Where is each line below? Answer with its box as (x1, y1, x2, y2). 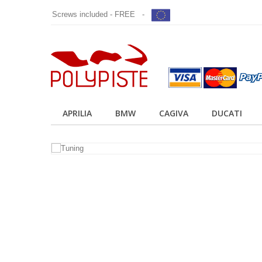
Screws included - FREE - (52, 10, 151, 19)
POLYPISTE (81, 196, 206, 222)
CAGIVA (159, 108, 188, 119)
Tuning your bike (81, 226, 143, 237)
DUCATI (212, 108, 242, 119)
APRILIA (63, 108, 92, 119)
